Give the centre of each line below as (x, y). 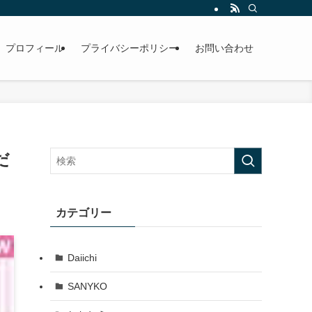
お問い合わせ (224, 48)
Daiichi (82, 257)
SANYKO (87, 286)
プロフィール (35, 48)
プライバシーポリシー (130, 48)
